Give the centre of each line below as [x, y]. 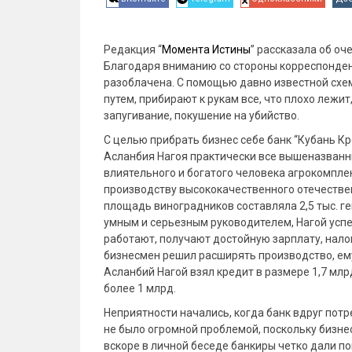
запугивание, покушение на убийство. [202, 115]
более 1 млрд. [140, 288]
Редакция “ [133, 49]
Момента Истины [206, 49]
